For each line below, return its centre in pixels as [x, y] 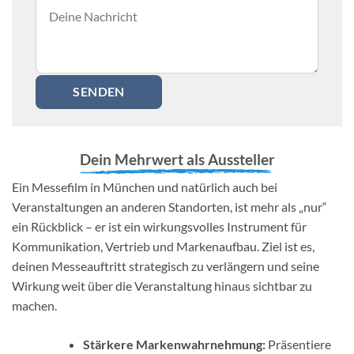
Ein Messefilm [51, 186]
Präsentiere [298, 344]
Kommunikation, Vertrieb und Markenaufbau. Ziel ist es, [163, 246]
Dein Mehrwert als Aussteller [177, 160]
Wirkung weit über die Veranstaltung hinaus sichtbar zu [162, 285]
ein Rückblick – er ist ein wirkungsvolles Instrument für [159, 226]
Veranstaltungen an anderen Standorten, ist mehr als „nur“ [169, 206]
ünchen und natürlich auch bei [196, 186]
